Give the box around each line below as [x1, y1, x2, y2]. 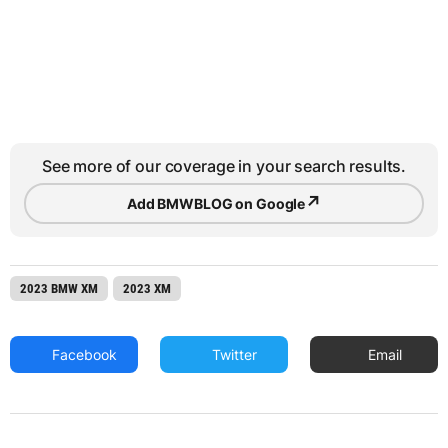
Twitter [208, 346, 258, 364]
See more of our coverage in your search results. [41, 156, 407, 177]
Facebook [48, 346, 118, 364]
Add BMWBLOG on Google [127, 194, 306, 212]
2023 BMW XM [20, 281, 98, 297]
